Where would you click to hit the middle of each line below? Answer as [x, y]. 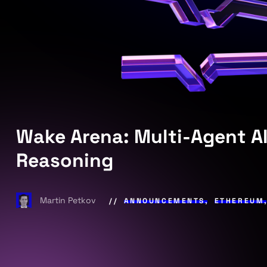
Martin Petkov [69, 200]
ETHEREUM [239, 201]
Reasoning [65, 161]
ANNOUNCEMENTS [164, 201]
